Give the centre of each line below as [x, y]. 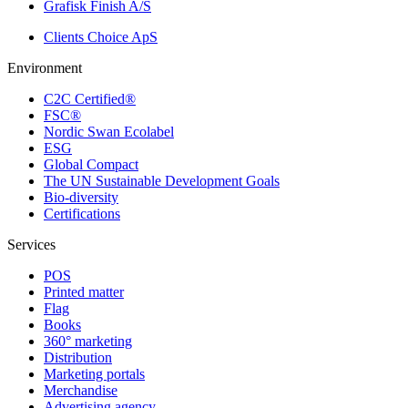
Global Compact [91, 165]
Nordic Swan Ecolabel [109, 132]
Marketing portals [94, 374]
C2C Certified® [90, 99]
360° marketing [88, 342]
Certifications [82, 214]
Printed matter [84, 292]
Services [31, 245]
